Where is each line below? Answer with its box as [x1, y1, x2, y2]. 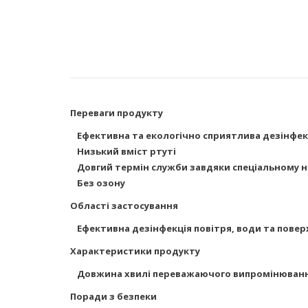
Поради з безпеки [70, 290, 157, 302]
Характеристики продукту [70, 245, 200, 257]
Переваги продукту [70, 107, 163, 119]
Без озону [77, 177, 125, 189]
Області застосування [70, 199, 178, 212]
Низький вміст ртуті [77, 145, 176, 157]
